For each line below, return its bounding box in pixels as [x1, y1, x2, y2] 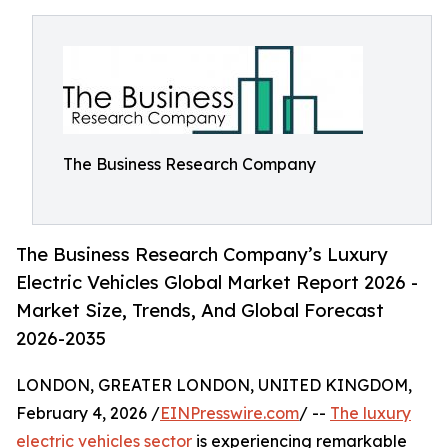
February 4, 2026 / [16, 403, 160, 424]
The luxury [330, 403, 411, 424]
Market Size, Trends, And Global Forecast [16, 299, 384, 322]
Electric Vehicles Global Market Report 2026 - [16, 271, 418, 294]
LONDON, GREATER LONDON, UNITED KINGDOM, [16, 375, 412, 396]
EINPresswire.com [160, 403, 299, 424]
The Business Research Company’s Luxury [16, 243, 388, 266]
